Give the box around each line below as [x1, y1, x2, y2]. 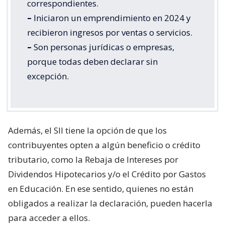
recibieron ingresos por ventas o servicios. [27, 26, 192, 38]
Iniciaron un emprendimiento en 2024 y [32, 12, 191, 24]
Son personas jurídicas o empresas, [32, 41, 174, 53]
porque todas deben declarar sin [27, 55, 158, 67]
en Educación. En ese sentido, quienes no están [8, 182, 193, 194]
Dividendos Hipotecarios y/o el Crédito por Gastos [8, 168, 206, 180]
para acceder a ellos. [8, 211, 90, 223]
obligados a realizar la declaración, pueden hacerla [8, 197, 212, 209]
